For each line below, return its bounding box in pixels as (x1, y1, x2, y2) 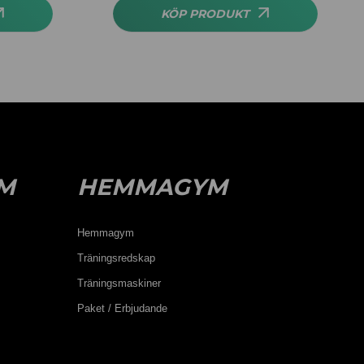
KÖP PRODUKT (161, 6, 249, 21)
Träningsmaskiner (76, 277, 161, 289)
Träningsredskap (76, 252, 155, 264)
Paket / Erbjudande (76, 302, 167, 314)
